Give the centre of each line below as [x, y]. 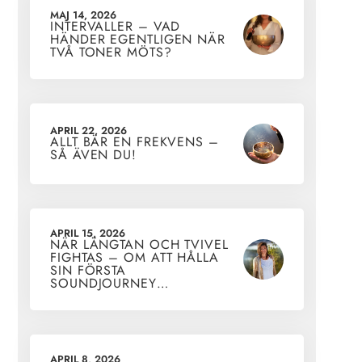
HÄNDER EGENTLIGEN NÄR [138, 40]
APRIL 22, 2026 [88, 131]
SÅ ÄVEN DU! [93, 155]
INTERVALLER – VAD [116, 27]
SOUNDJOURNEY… [109, 284]
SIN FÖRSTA [88, 271]
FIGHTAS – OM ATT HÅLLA [135, 258]
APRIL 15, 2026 [88, 234]
